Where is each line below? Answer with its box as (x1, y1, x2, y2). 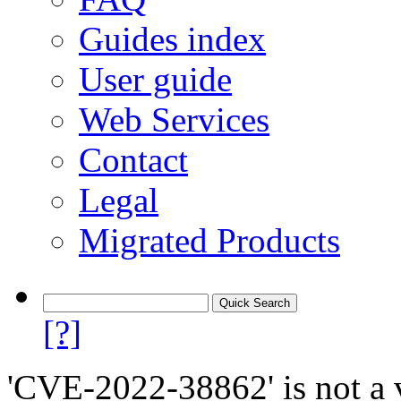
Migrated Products (79, 221, 340, 260)
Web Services (79, 100, 269, 139)
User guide (79, 60, 232, 98)
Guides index (79, 20, 266, 58)
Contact (79, 141, 188, 179)
